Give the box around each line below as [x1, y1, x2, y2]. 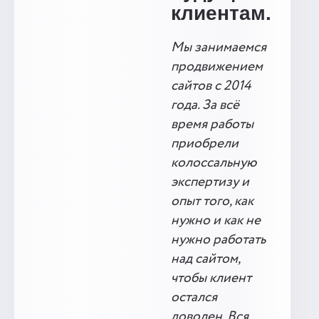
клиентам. [171, 2, 271, 24]
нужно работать [171, 230, 266, 250]
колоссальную [171, 153, 256, 173]
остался [171, 288, 217, 308]
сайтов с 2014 [171, 76, 251, 96]
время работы [171, 115, 253, 135]
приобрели [171, 134, 239, 154]
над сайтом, [171, 249, 240, 269]
